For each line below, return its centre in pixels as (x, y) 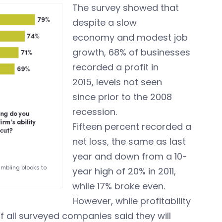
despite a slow (105, 23)
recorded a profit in (115, 67)
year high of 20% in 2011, (124, 171)
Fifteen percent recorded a (132, 127)
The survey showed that (126, 8)
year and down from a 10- (130, 156)
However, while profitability (132, 201)
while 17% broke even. (119, 186)
